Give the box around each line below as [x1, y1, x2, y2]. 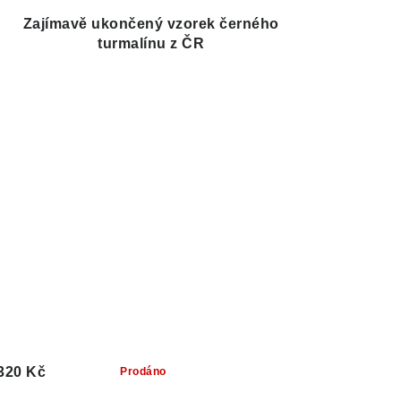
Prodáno [120, 365, 166, 379]
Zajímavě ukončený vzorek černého [22, 16, 279, 32]
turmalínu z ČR [98, 36, 205, 52]
